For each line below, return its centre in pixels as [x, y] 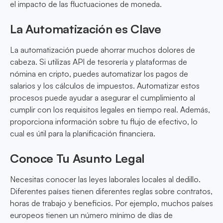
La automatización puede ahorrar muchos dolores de [103, 50]
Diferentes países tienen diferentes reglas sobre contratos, [111, 191]
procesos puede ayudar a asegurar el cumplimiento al [103, 98]
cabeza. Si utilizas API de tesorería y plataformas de [99, 62]
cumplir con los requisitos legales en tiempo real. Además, [110, 110]
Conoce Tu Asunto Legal [77, 159]
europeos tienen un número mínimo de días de [91, 215]
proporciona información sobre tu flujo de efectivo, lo [104, 122]
